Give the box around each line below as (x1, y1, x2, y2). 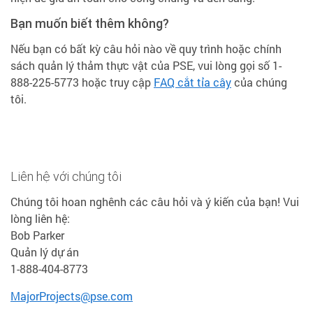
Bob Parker (10, 228, 64, 242)
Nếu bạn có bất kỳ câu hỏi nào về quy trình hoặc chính (10, 41, 282, 56)
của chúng (231, 75, 287, 89)
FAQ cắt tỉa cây (154, 75, 231, 89)
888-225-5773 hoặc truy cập (10, 75, 154, 89)
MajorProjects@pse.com (10, 289, 133, 303)
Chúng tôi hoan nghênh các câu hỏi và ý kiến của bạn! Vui (10, 194, 299, 209)
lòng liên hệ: (10, 211, 70, 226)
